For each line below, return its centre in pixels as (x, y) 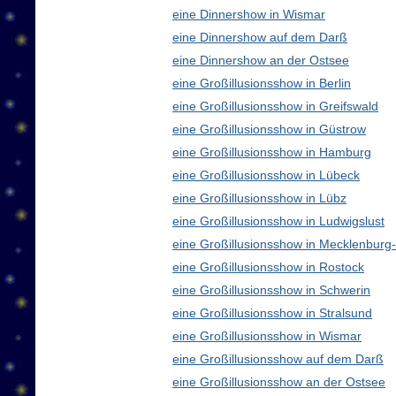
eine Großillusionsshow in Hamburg (272, 152)
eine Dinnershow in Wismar (249, 15)
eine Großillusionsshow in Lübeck (266, 175)
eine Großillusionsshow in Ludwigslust (278, 221)
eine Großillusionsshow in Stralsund (272, 313)
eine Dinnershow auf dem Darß (260, 38)
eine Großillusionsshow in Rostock (268, 267)
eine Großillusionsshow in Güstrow (269, 129)
